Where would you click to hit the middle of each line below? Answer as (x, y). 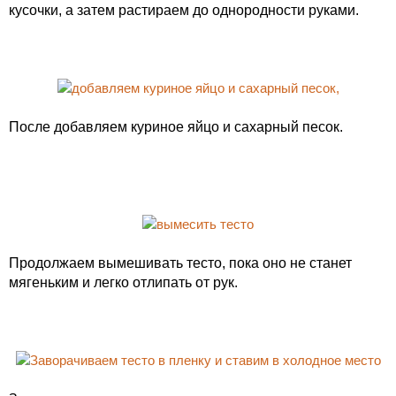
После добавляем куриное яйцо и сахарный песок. (176, 127)
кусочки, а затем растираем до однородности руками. (184, 10)
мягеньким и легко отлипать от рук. (123, 282)
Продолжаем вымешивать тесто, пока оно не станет (180, 263)
